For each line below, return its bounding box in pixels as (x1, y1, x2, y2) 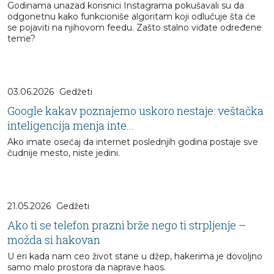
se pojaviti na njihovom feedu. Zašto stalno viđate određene (7, 22, 262, 34)
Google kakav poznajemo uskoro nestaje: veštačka (7, 103, 264, 119)
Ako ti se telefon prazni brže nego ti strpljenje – (7, 218, 246, 233)
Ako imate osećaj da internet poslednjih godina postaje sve (7, 136, 258, 148)
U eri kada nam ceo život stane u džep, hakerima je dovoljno (7, 251, 262, 262)
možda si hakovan (7, 232, 100, 248)
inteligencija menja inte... (7, 118, 134, 133)
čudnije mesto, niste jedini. (7, 147, 120, 159)
